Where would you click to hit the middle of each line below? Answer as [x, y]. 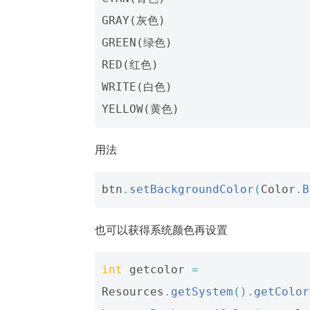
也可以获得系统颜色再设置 [161, 229]
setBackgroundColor [192, 189]
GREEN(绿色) [137, 42]
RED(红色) [130, 64]
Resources [133, 291]
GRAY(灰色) [134, 20]
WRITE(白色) [137, 86]
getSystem [202, 291]
